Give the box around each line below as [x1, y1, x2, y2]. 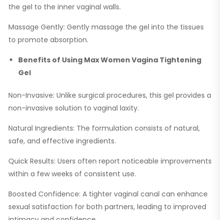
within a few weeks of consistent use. [8, 168, 136, 179]
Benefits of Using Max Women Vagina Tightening [18, 55, 201, 65]
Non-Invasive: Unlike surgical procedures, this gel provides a [8, 90, 211, 100]
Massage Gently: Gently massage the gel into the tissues [8, 22, 204, 32]
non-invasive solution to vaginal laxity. [8, 103, 139, 113]
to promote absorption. [8, 34, 88, 45]
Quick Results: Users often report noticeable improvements [8, 156, 212, 166]
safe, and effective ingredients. [8, 136, 116, 146]
